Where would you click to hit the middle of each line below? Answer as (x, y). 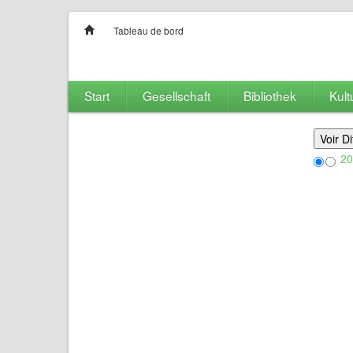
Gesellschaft (176, 95)
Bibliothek (270, 95)
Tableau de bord (149, 30)
